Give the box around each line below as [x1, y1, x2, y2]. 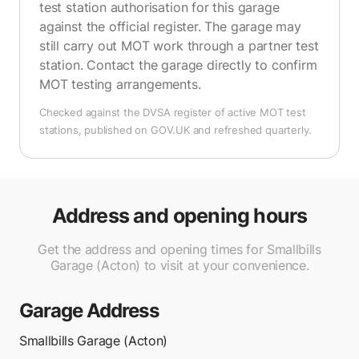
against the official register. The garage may [39, 18, 301, 34]
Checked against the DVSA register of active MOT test [39, 106, 306, 119]
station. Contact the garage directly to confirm [39, 57, 317, 73]
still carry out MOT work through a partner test [39, 38, 319, 54]
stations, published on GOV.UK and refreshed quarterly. [39, 123, 313, 136]
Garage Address [19, 299, 159, 322]
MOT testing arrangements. [39, 76, 201, 92]
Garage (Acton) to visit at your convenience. [50, 257, 309, 273]
